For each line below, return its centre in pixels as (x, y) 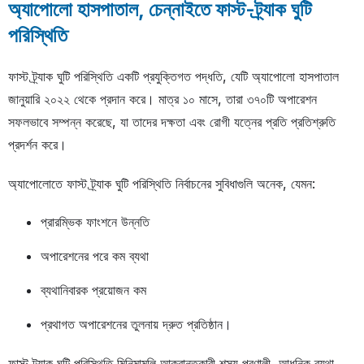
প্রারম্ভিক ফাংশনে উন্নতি (95, 221)
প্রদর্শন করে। (37, 144)
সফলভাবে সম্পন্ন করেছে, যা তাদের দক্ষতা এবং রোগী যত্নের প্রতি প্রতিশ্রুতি (172, 121)
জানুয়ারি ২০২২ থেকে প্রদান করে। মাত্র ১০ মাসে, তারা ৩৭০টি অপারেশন (162, 99)
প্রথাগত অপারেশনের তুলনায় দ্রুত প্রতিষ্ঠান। (136, 324)
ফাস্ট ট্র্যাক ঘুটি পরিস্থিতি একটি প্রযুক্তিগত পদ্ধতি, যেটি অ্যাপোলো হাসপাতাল (173, 76)
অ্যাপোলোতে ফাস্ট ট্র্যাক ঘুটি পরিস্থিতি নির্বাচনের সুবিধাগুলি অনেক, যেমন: (162, 183)
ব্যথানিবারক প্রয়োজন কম (93, 290)
